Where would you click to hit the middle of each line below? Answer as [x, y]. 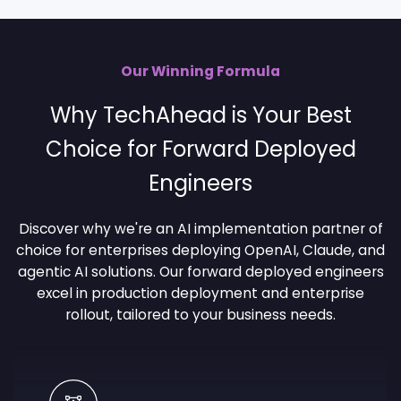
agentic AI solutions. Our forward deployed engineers [200, 272]
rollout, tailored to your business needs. [200, 315]
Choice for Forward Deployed [200, 149]
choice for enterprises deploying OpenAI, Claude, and [200, 251]
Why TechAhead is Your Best [200, 115]
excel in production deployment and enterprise [200, 294]
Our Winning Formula [200, 72]
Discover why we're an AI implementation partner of [200, 229]
